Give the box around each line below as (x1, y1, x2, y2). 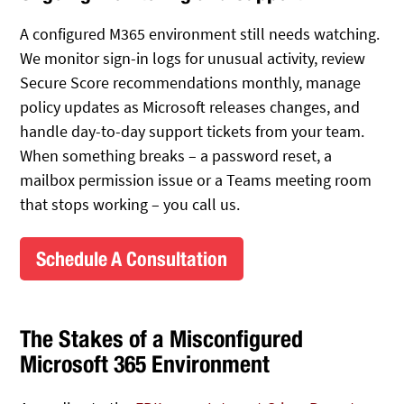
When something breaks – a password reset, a (20, 144, 333, 166)
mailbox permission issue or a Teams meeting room (20, 169, 372, 190)
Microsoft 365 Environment (20, 350, 271, 379)
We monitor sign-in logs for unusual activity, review (20, 47, 366, 69)
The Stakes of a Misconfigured (20, 325, 304, 353)
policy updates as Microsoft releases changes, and (20, 96, 361, 117)
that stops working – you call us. (20, 193, 241, 215)
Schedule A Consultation (36, 247, 228, 271)
